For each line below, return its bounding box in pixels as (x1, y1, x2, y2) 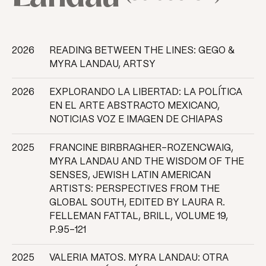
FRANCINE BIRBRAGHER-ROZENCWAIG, (49, 143, 233, 153)
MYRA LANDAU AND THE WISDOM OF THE (49, 157, 244, 166)
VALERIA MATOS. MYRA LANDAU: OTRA (49, 254, 229, 263)
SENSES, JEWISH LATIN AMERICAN (49, 170, 211, 180)
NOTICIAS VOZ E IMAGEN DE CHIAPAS (49, 115, 223, 125)
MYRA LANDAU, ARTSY (49, 59, 156, 69)
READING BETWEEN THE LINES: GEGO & (49, 46, 235, 55)
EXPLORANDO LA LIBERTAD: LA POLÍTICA (49, 88, 242, 97)
